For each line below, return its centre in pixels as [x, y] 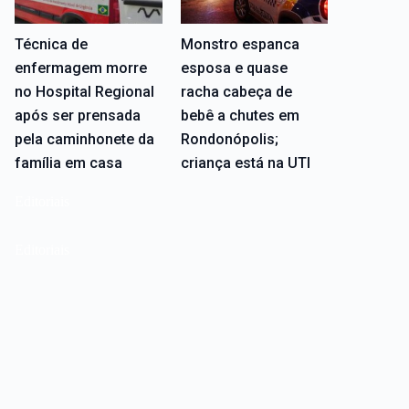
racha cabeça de [236, 92]
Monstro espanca [240, 45]
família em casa [68, 163]
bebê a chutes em [240, 116]
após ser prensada [77, 116]
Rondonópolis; [229, 140]
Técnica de [51, 45]
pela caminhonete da [84, 140]
